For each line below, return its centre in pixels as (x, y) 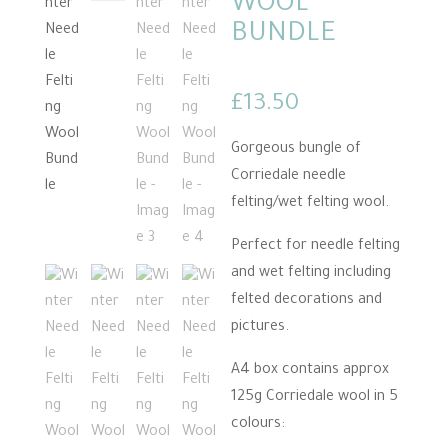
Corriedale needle (289, 177)
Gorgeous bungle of (296, 150)
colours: (258, 425)
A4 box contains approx (310, 371)
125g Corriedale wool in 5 (315, 398)
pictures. (260, 328)
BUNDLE (284, 36)
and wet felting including (311, 274)
